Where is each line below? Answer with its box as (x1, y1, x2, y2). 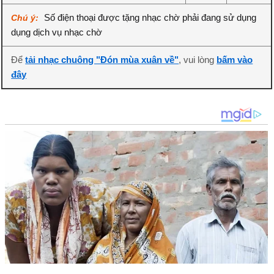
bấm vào (217, 54, 253, 65)
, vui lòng (179, 54, 217, 65)
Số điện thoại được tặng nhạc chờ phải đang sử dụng (44, 12, 257, 23)
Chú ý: (11, 13, 42, 23)
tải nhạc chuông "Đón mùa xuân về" (25, 54, 179, 65)
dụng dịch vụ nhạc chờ (11, 27, 103, 37)
